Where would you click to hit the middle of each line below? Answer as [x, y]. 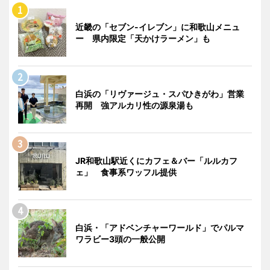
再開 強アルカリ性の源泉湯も [134, 105]
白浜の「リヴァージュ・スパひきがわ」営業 [160, 93]
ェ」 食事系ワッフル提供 [126, 172]
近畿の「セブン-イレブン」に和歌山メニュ [158, 27]
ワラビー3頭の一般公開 [120, 239]
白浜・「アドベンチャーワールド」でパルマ [160, 227]
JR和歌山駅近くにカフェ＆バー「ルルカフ [156, 160]
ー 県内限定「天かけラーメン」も [143, 38]
